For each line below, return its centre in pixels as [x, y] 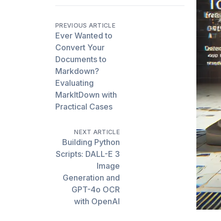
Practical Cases [84, 106]
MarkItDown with [86, 94]
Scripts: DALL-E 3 [88, 154]
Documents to [81, 59]
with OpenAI [97, 201]
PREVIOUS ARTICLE [85, 25]
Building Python [91, 142]
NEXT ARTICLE [97, 132]
